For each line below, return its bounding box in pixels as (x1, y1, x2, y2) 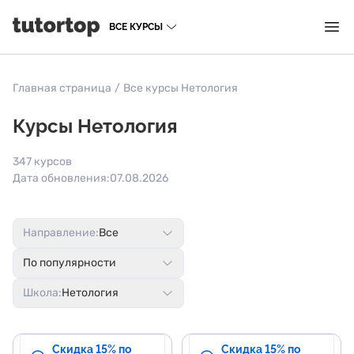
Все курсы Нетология (123, 81, 238, 95)
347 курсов (13, 155, 72, 168)
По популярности (23, 256, 116, 269)
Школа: (23, 286, 62, 299)
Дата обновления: (13, 171, 110, 185)
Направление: (23, 226, 99, 239)
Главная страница (13, 81, 111, 95)
